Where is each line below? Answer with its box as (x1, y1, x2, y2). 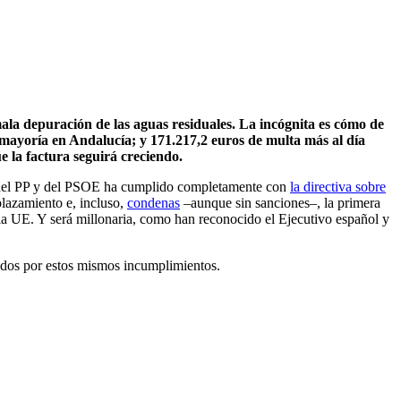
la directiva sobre (290, 178, 386, 194)
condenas (127, 194, 180, 210)
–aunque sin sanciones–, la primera (180, 194, 380, 210)
